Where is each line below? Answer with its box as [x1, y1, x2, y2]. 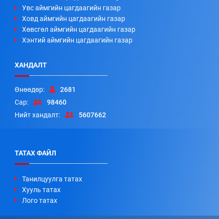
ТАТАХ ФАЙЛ [15, 149, 56, 157]
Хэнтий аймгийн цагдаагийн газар [22, 36, 132, 44]
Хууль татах [22, 185, 61, 194]
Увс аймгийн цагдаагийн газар [22, 3, 121, 12]
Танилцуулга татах [22, 175, 82, 183]
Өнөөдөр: [15, 85, 44, 93]
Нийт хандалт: [15, 110, 60, 119]
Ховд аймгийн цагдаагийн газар [22, 14, 125, 22]
